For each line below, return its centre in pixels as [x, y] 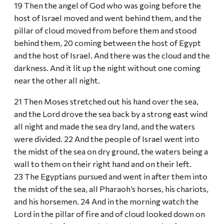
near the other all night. [58, 80]
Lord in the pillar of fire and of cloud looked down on [109, 213]
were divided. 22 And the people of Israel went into [107, 138]
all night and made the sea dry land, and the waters [104, 126]
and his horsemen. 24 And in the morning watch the [106, 201]
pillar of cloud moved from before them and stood [105, 30]
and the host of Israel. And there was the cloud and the [112, 55]
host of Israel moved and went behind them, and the [108, 18]
